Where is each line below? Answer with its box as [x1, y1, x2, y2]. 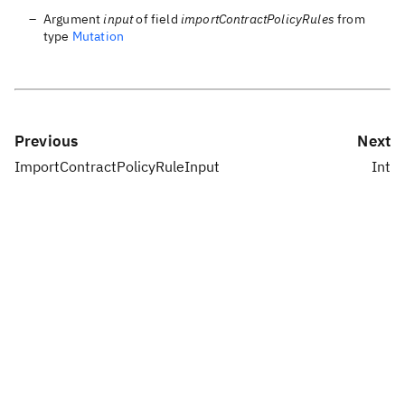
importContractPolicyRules [180, 10, 334, 27]
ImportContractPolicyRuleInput [14, 156, 220, 175]
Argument [43, 10, 104, 27]
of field [133, 10, 181, 27]
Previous [14, 130, 79, 151]
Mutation [71, 27, 125, 44]
